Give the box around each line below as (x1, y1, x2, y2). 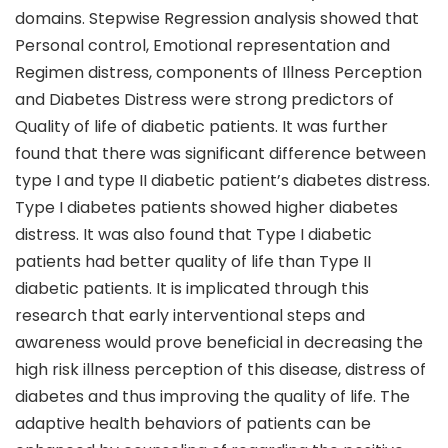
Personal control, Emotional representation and (15, 34, 390, 57)
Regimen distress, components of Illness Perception (15, 61, 422, 84)
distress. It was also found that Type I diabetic (15, 223, 372, 246)
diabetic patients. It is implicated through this (15, 277, 369, 300)
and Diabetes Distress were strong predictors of (15, 88, 394, 111)
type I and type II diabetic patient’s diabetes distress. (15, 169, 430, 192)
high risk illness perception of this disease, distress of (15, 358, 426, 381)
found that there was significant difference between (15, 142, 426, 165)
